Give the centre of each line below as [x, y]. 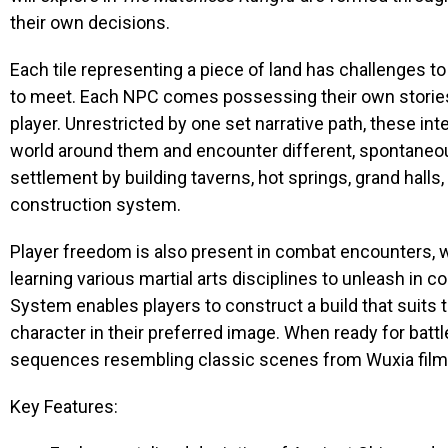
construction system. [95, 204]
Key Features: [64, 406]
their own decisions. [92, 22]
